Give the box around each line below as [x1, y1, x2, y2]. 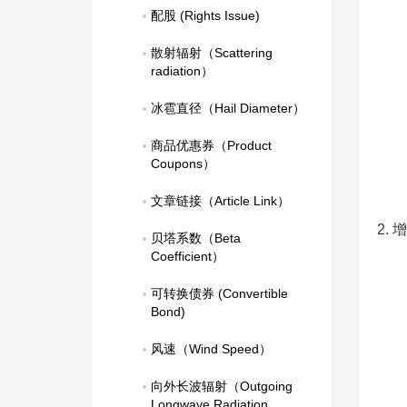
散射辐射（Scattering [151, 45, 273, 60]
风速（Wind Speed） [151, 342, 272, 356]
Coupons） [151, 156, 215, 171]
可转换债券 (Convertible [151, 286, 288, 301]
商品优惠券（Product [151, 138, 272, 153]
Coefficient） [151, 249, 224, 263]
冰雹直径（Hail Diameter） [151, 101, 305, 115]
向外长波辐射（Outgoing [151, 379, 293, 393]
